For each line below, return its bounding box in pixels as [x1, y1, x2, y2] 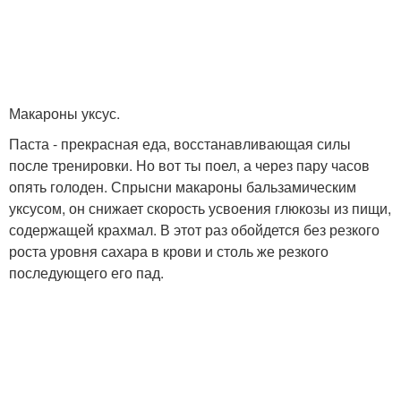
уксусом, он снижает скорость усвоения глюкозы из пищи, [9, 198, 391, 218]
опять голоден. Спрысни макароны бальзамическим [9, 176, 356, 197]
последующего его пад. [9, 262, 164, 283]
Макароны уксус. [9, 103, 120, 124]
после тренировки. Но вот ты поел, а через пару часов [9, 155, 370, 175]
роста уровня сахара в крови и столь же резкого [9, 241, 328, 261]
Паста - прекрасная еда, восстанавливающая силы [9, 133, 351, 154]
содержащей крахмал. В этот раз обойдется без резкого [9, 219, 380, 240]
